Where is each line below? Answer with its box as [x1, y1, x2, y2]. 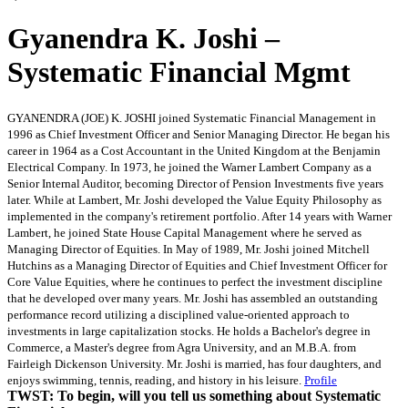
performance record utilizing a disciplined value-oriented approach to [7, 307, 350, 321]
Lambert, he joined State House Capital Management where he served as [7, 225, 362, 240]
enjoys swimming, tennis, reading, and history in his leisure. [7, 372, 304, 387]
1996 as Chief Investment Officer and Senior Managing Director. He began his [7, 127, 390, 141]
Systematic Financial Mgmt [7, 56, 351, 89]
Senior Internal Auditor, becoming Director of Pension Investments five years [7, 176, 383, 190]
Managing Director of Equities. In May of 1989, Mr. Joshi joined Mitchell [7, 241, 370, 256]
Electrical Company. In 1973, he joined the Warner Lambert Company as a [7, 159, 372, 174]
